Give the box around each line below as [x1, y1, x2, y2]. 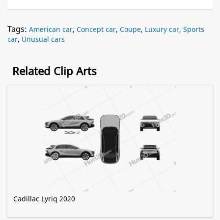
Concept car [77, 25, 116, 34]
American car [29, 25, 73, 34]
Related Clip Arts [12, 63, 97, 79]
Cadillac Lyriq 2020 [13, 194, 75, 204]
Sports [183, 25, 204, 34]
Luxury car [145, 25, 179, 34]
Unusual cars [22, 34, 65, 44]
